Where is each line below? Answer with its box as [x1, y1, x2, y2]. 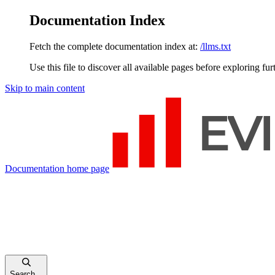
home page [64, 163, 109, 174]
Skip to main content [5, 82, 85, 93]
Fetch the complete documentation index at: [29, 41, 198, 52]
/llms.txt [200, 41, 231, 52]
